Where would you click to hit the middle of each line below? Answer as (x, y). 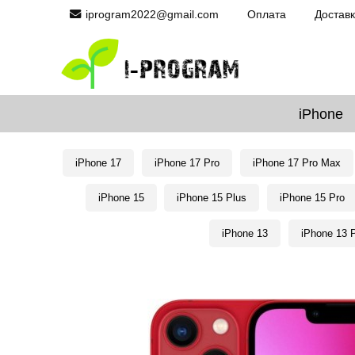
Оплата (267, 14)
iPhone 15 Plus (212, 198)
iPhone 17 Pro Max (296, 162)
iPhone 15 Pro (312, 198)
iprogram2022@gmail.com (153, 14)
